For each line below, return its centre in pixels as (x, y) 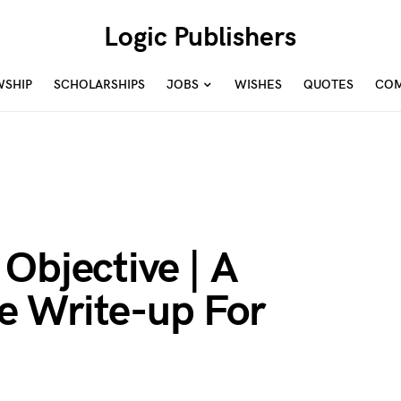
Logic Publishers (200, 38)
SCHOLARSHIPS (99, 85)
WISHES (258, 85)
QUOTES (328, 85)
